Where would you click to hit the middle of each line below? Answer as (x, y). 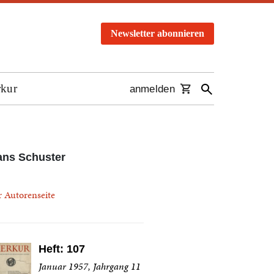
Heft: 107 (61, 249)
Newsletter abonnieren (157, 33)
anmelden (152, 89)
